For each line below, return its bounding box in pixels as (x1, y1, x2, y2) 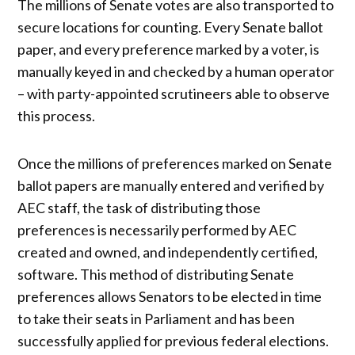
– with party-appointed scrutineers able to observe (17, 84, 330, 102)
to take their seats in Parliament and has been (17, 309, 296, 327)
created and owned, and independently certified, (17, 242, 319, 261)
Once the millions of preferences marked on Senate (17, 154, 333, 172)
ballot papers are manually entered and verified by (17, 176, 325, 194)
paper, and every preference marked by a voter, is (17, 40, 320, 58)
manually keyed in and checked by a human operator (17, 62, 335, 80)
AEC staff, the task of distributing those (17, 198, 261, 216)
